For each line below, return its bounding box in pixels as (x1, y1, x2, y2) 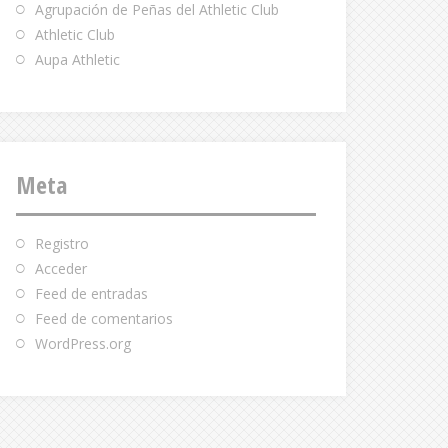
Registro (35, 234, 89, 253)
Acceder (35, 259, 87, 278)
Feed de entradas (35, 284, 148, 303)
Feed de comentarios (35, 309, 173, 328)
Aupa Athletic (35, 50, 120, 69)
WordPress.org (35, 334, 131, 353)
